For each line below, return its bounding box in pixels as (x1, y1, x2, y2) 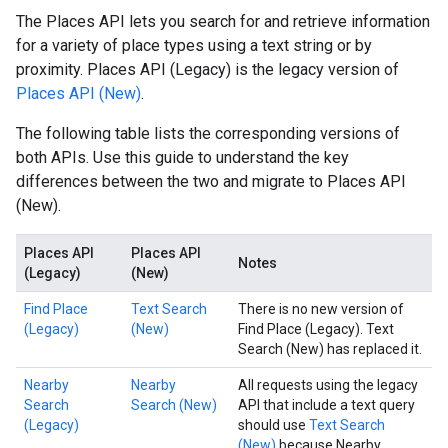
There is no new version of (238, 301, 404, 317)
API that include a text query (238, 397, 415, 413)
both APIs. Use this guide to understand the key (16, 148, 349, 167)
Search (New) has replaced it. (238, 341, 422, 357)
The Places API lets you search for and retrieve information (16, 12, 430, 31)
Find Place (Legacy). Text (238, 321, 394, 337)
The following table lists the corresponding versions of (16, 124, 400, 143)
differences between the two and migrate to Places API (16, 172, 406, 191)
